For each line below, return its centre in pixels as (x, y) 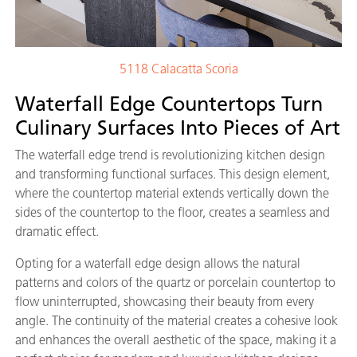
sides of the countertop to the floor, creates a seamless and (173, 212)
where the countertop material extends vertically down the (172, 193)
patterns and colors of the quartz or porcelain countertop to (175, 282)
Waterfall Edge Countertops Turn (169, 103)
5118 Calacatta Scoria (178, 69)
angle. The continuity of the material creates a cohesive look (177, 320)
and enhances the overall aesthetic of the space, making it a (176, 339)
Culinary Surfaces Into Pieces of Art (178, 127)
